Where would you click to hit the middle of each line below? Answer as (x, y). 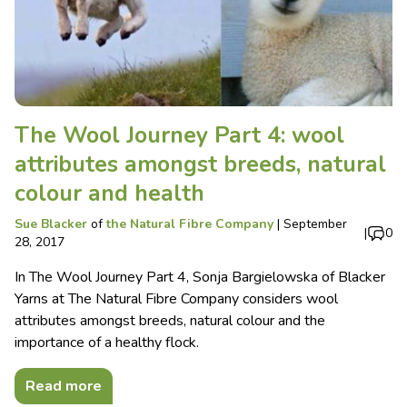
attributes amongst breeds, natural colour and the (170, 320)
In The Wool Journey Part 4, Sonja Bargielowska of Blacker (200, 277)
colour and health (109, 193)
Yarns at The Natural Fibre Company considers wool (176, 298)
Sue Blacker (51, 223)
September (315, 223)
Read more (64, 386)
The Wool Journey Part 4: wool (179, 135)
